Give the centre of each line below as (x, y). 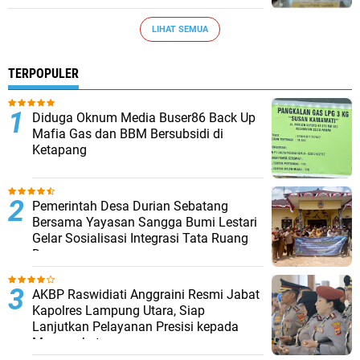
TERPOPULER (43, 74)
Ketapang (59, 150)
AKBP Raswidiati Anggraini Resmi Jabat (146, 295)
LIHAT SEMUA (180, 29)
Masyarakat (66, 343)
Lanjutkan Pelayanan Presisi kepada (135, 327)
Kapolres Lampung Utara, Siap (119, 311)
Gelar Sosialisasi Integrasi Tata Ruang (140, 238)
